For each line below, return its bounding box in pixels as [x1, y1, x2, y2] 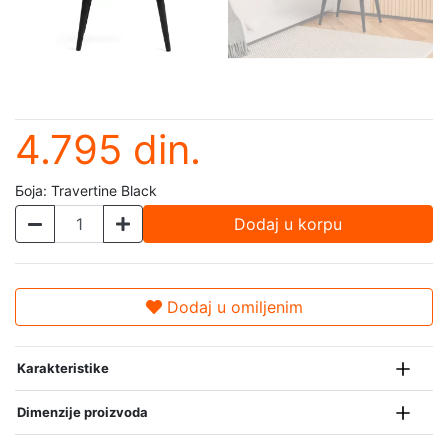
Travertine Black [51, 182, 157, 199]
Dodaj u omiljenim [161, 297, 303, 317]
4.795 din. [15, 125, 201, 174]
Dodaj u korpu [234, 214, 342, 234]
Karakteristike [17, 360, 109, 376]
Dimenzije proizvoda [17, 404, 148, 420]
